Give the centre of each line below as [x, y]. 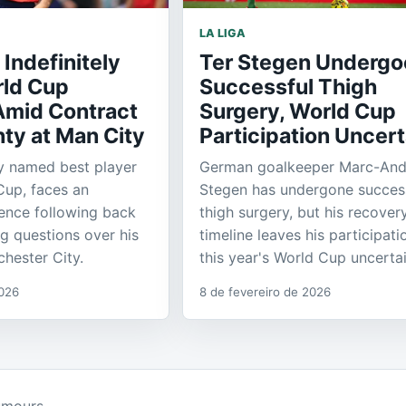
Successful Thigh [288, 87]
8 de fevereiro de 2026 [265, 292]
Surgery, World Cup [298, 112]
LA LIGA [222, 34]
